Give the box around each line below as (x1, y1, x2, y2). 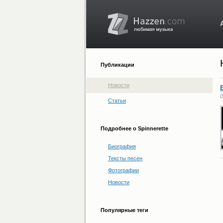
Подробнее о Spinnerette (101, 125, 168, 131)
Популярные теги (101, 207, 148, 213)
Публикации (101, 62, 134, 68)
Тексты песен (108, 155, 142, 161)
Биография (108, 143, 136, 149)
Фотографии (108, 167, 139, 173)
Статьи (108, 98, 126, 104)
